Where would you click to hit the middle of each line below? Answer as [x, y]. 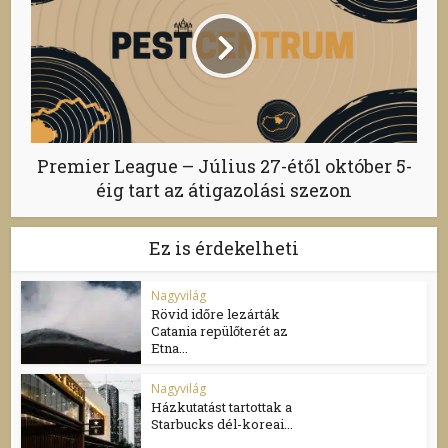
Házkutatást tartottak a [222, 406]
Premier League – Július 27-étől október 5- [224, 166]
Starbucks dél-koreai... [222, 423]
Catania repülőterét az [220, 331]
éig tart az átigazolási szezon [224, 190]
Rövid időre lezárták [216, 314]
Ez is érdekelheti [224, 248]
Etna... [170, 348]
